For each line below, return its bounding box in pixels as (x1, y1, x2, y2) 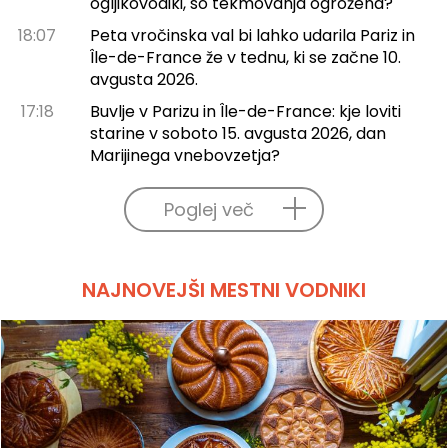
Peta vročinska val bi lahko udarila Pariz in (89, 23, 415, 47)
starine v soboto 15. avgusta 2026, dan (89, 121, 386, 145)
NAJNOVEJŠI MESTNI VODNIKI (82, 275, 366, 304)
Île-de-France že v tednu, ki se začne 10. (89, 45, 401, 69)
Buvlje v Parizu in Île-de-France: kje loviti (89, 99, 401, 123)
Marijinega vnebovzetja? (89, 143, 280, 167)
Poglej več (164, 196, 254, 222)
